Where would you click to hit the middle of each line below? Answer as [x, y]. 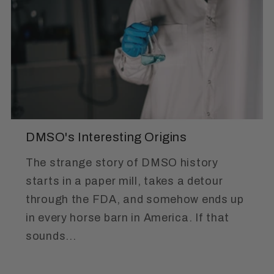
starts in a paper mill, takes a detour [124, 181]
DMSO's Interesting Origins [106, 137]
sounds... [51, 236]
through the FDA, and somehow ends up [135, 200]
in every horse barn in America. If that [128, 218]
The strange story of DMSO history [122, 163]
